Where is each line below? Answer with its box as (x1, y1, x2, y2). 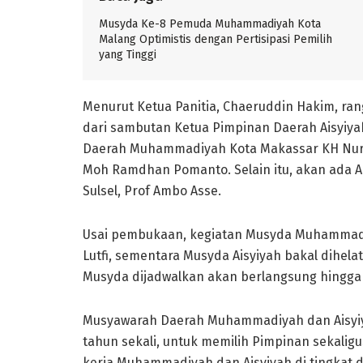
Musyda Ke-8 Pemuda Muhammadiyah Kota (99, 16, 321, 31)
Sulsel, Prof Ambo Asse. (83, 183, 221, 199)
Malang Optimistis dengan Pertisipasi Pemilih (99, 32, 332, 46)
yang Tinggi (99, 47, 156, 62)
